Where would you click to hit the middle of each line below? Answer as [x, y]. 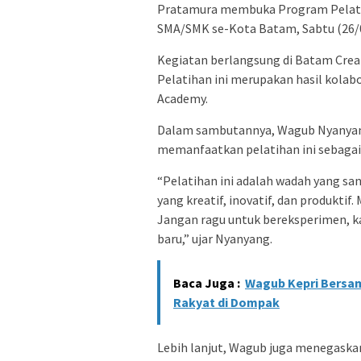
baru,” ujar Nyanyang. [215, 239]
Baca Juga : [207, 283]
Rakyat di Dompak [226, 303]
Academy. [183, 99]
